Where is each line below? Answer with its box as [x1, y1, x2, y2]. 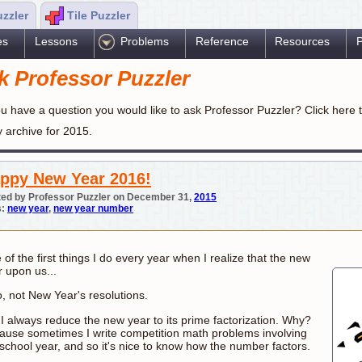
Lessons [34, 35, 78, 48]
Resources [275, 35, 330, 48]
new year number [53, 203, 133, 215]
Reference [195, 35, 249, 48]
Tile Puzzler [67, 9, 133, 22]
